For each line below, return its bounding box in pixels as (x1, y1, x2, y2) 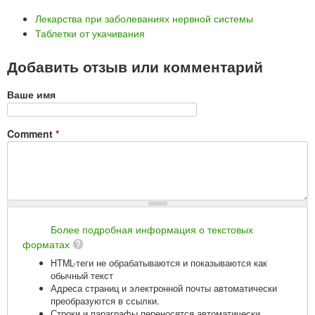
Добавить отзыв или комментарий (7, 55, 263, 77)
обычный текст (51, 269, 113, 282)
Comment (7, 126, 56, 141)
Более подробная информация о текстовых (51, 221, 253, 236)
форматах (22, 236, 70, 251)
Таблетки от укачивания (35, 25, 145, 40)
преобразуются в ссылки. (51, 294, 160, 307)
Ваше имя (7, 86, 56, 101)
